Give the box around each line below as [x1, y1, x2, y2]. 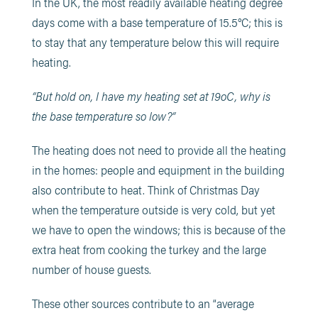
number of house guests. [31, 260, 151, 278]
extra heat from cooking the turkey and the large [31, 240, 266, 258]
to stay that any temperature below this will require [31, 33, 279, 50]
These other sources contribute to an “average [31, 294, 254, 312]
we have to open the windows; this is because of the [31, 220, 285, 238]
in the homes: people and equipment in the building [31, 160, 285, 178]
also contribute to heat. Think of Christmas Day [31, 180, 260, 198]
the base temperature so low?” [31, 106, 175, 124]
